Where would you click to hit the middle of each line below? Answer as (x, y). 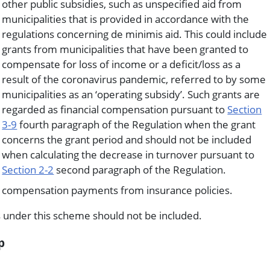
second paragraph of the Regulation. (140, 170)
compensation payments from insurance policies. (118, 190)
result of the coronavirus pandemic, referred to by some (134, 80)
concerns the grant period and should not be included (127, 140)
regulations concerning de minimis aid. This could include (135, 34)
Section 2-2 (28, 170)
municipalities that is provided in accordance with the (126, 19)
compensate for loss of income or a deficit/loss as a (121, 64)
